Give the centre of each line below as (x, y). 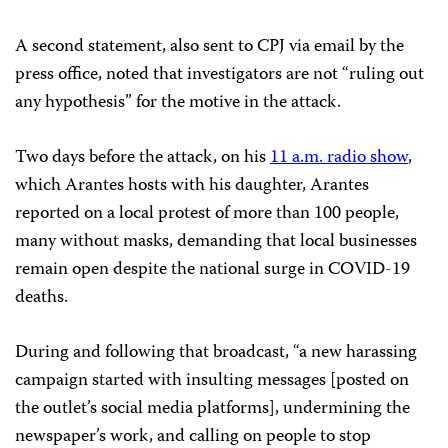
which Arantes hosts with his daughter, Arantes (192, 185)
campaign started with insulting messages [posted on (212, 380)
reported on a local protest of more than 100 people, (207, 213)
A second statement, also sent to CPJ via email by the (209, 46)
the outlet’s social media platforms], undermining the (212, 408)
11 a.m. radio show (339, 157)
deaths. (45, 297)
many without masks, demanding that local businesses (216, 241)
